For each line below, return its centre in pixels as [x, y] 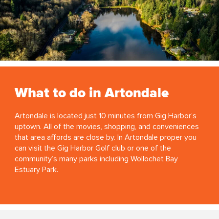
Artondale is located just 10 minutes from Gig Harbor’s [106, 116]
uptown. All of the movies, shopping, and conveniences [107, 126]
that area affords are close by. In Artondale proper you [106, 137]
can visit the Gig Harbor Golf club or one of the [93, 148]
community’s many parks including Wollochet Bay [96, 159]
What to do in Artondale [92, 93]
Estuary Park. [36, 169]
